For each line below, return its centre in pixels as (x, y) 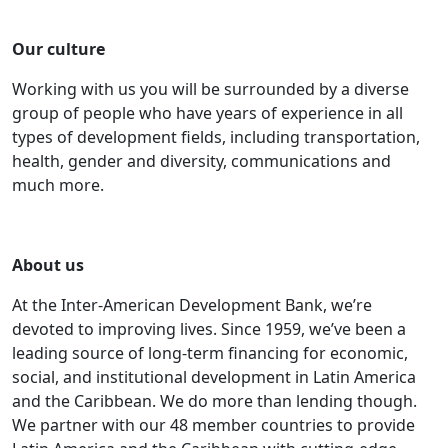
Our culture (58, 49)
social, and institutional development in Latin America (214, 377)
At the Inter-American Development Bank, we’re (192, 305)
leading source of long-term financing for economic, (210, 353)
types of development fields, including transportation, (216, 137)
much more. (58, 185)
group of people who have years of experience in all (207, 113)
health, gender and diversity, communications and (201, 161)
